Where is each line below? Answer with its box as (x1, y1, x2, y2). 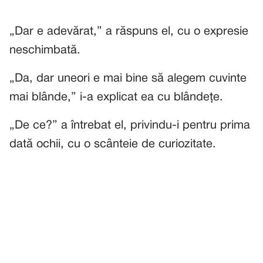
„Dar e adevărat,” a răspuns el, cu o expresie (9, 26, 248, 37)
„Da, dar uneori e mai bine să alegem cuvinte (9, 73, 247, 84)
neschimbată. (9, 45, 80, 56)
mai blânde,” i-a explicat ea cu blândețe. (9, 92, 223, 103)
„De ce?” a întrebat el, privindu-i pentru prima (9, 120, 250, 131)
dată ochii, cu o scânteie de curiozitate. (9, 139, 216, 150)
